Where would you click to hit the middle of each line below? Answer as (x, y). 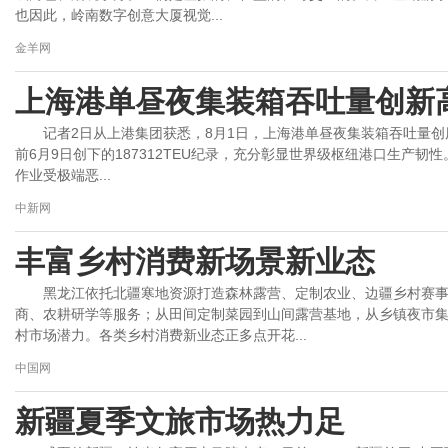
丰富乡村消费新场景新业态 (195, 261)
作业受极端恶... (63, 175)
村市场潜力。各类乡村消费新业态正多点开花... (161, 335)
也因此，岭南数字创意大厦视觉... (119, 15)
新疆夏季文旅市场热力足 (180, 421)
